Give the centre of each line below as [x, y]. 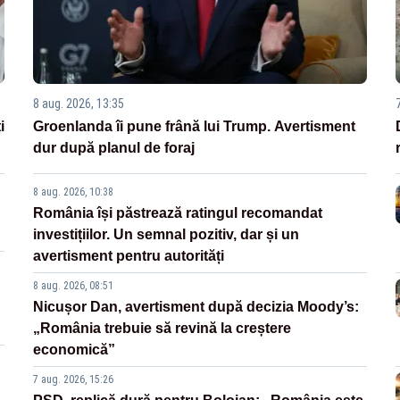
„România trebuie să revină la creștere [162, 329]
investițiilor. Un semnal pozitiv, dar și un [167, 235]
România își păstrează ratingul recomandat [178, 213]
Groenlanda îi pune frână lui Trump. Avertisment [195, 127]
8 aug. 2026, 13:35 [79, 104]
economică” [75, 350]
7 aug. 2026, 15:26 [74, 380]
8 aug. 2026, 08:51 [74, 286]
